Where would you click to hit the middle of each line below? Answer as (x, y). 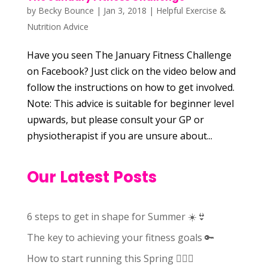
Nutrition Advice (57, 27)
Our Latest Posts (92, 177)
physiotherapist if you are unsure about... (119, 136)
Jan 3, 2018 (125, 10)
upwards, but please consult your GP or (115, 120)
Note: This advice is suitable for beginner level (130, 103)
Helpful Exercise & (191, 10)
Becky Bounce (66, 10)
